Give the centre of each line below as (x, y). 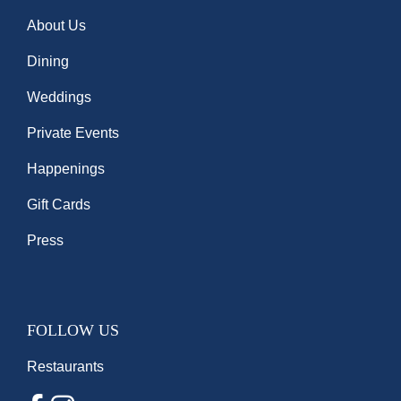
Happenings (66, 169)
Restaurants (65, 367)
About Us (56, 26)
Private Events (73, 133)
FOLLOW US (73, 330)
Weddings (59, 97)
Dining (48, 61)
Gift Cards (59, 205)
